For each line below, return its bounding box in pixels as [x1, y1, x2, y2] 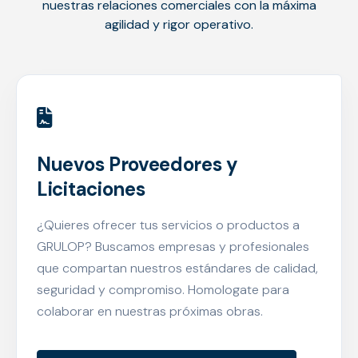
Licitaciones [37, 177, 145, 201]
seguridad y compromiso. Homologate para [37, 281, 289, 298]
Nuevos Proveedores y [37, 152, 238, 177]
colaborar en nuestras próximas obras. [37, 303, 263, 320]
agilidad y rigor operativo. [105, 16, 253, 33]
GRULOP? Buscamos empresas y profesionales [37, 238, 309, 255]
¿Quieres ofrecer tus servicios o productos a [37, 217, 300, 233]
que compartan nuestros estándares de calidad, [37, 260, 318, 276]
